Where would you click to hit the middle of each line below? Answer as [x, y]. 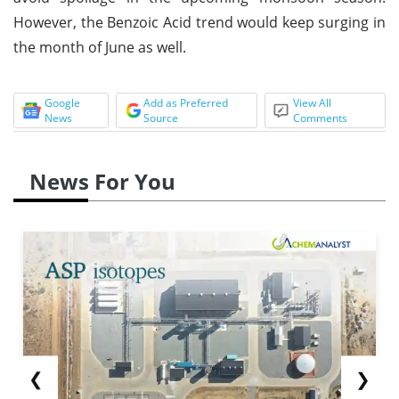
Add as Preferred [185, 102]
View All [313, 102]
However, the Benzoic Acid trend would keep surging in [199, 22]
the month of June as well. [100, 47]
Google [62, 102]
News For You [102, 181]
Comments [321, 118]
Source [160, 118]
